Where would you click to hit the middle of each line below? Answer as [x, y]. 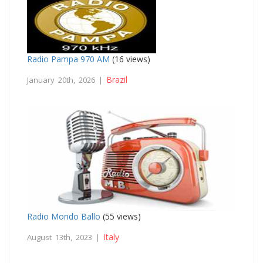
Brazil [117, 80]
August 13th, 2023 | [65, 237]
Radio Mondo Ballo [64, 217]
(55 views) [121, 217]
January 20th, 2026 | [67, 80]
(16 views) [130, 59]
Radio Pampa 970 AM [68, 59]
